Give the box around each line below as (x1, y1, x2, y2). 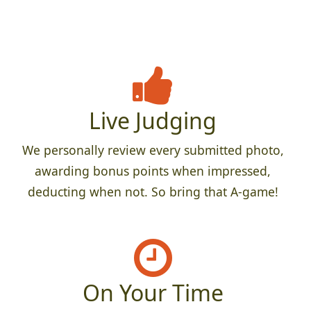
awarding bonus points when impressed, (35, 162, 271, 180)
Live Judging (89, 106, 217, 136)
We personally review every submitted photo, (22, 142, 284, 159)
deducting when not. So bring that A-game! (27, 183, 278, 201)
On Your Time (82, 278, 224, 308)
